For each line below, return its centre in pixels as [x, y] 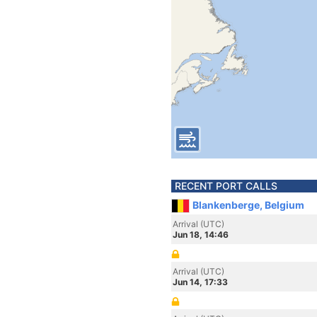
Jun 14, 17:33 [200, 282]
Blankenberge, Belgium [248, 205]
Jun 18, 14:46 [201, 235]
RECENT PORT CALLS [226, 186]
